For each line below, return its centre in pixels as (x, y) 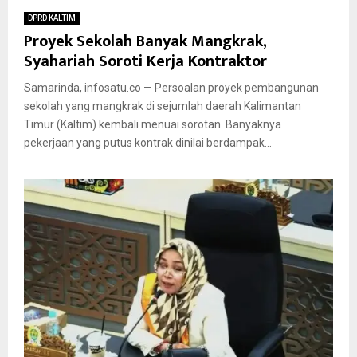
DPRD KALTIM (52, 18)
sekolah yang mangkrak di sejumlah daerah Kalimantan (163, 106)
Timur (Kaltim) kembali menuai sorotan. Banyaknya (153, 124)
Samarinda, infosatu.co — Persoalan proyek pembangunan (171, 87)
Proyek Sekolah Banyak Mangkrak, (145, 41)
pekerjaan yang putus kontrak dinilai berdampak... (148, 142)
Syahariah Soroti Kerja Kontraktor (145, 61)
